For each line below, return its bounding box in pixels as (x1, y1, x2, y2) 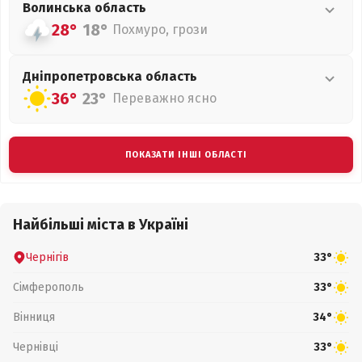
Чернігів (26, 250, 69, 264)
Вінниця (13, 309, 55, 324)
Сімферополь (13, 280, 84, 294)
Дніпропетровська (23, 69, 145, 84)
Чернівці (13, 339, 58, 354)
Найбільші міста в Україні (13, 216, 188, 234)
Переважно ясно (112, 90, 217, 106)
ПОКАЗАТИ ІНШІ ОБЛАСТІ (124, 149, 247, 160)
